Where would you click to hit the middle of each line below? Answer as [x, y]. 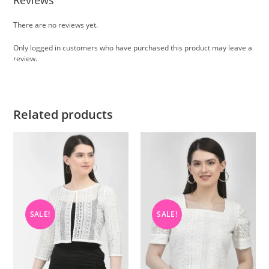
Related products [63, 115]
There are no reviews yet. [56, 25]
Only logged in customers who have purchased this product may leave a [133, 48]
